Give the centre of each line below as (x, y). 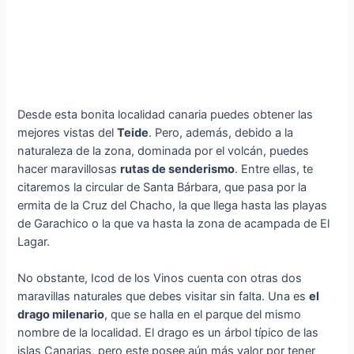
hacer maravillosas (69, 169)
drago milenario (61, 315)
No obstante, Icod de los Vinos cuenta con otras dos (160, 279)
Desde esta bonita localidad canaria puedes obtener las (166, 115)
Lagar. (34, 242)
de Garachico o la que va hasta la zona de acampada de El (174, 224)
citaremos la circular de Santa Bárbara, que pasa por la (162, 188)
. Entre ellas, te (274, 169)
